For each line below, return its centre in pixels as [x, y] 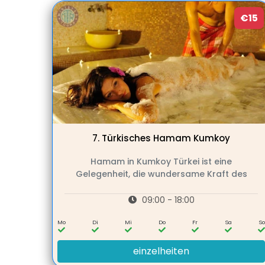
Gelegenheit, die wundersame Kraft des [161, 174]
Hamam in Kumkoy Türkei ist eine [161, 162]
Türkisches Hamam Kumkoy [166, 138]
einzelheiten [161, 251]
